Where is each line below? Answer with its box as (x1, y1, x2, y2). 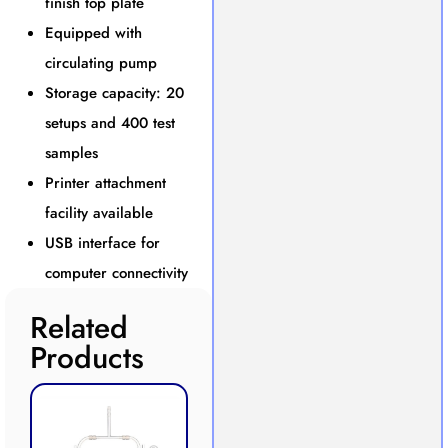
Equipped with (45, 21, 142, 44)
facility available (45, 201, 153, 224)
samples (45, 141, 98, 164)
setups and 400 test (45, 111, 175, 134)
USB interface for (45, 231, 160, 254)
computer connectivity (45, 261, 188, 284)
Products (30, 335, 144, 379)
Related (30, 305, 128, 349)
